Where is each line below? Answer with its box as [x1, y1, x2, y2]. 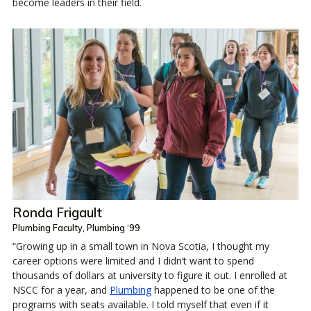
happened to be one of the [151, 283, 275, 297]
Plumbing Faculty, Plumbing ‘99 [12, 222, 140, 234]
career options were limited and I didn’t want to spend [12, 254, 254, 268]
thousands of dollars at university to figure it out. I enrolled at [12, 269, 287, 283]
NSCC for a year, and [12, 283, 110, 297]
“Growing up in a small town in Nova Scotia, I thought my [12, 239, 269, 253]
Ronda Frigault [12, 204, 102, 221]
